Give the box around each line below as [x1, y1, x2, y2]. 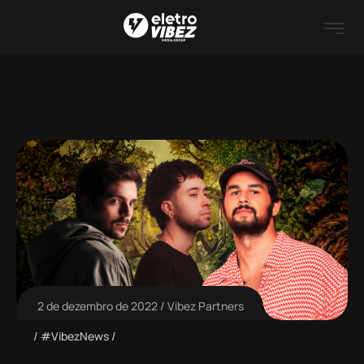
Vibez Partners [167, 298, 244, 314]
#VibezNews [40, 327, 109, 344]
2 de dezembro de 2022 [37, 298, 158, 314]
